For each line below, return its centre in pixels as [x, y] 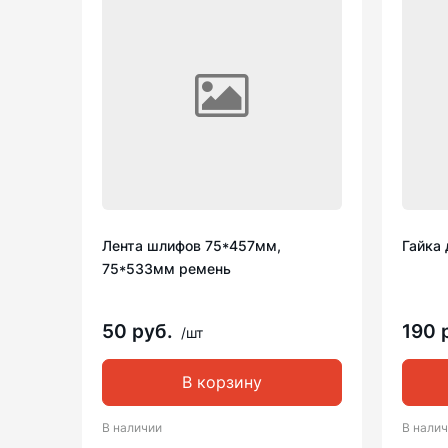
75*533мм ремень [166, 268]
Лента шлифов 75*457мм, [191, 245]
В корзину [222, 382]
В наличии [132, 427]
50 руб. [140, 331]
